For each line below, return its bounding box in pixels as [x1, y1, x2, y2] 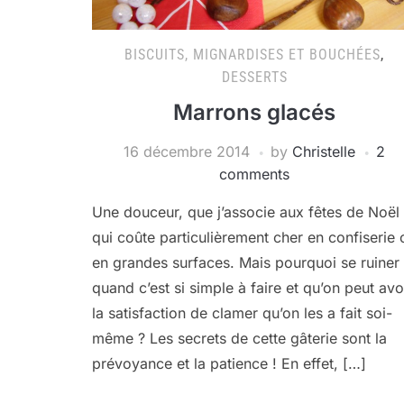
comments [219, 165, 289, 183]
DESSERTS [221, 69, 288, 86]
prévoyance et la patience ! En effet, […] [92, 354, 366, 372]
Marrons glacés [173, 99, 335, 125]
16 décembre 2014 [124, 142, 250, 161]
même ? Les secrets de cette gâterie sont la [92, 329, 387, 347]
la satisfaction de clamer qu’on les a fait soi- [92, 304, 392, 322]
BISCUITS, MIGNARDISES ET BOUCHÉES [124, 46, 381, 63]
